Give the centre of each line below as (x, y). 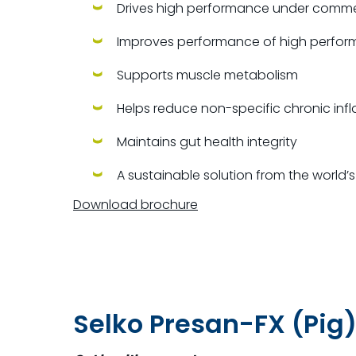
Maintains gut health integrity (207, 142)
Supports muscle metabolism (207, 75)
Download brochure (135, 205)
